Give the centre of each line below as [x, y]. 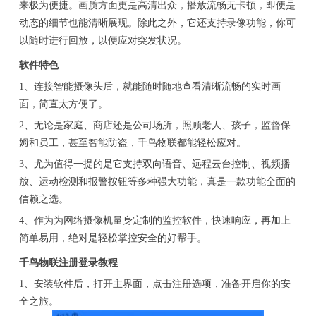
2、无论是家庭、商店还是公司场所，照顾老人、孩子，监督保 [154, 126]
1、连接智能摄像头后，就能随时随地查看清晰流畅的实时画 [150, 87]
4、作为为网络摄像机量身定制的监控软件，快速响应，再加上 [154, 221]
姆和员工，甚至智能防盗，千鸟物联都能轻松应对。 [132, 143]
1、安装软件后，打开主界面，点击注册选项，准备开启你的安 [154, 284]
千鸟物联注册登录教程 [68, 263]
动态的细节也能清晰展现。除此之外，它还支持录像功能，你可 [157, 23]
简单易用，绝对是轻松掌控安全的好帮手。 [113, 238]
